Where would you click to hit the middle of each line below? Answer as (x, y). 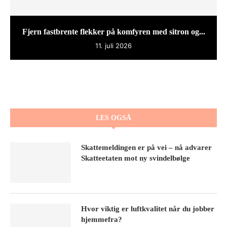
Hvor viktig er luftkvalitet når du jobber (148, 209)
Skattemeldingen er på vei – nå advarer (146, 147)
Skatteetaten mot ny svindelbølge (136, 158)
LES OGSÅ (113, 118)
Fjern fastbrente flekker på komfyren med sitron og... (113, 31)
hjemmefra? (102, 219)
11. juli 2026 (113, 45)
